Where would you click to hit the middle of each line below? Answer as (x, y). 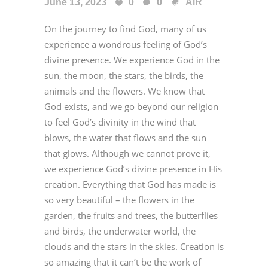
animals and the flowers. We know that (124, 91)
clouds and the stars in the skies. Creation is (134, 246)
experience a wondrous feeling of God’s (126, 44)
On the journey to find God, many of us (125, 28)
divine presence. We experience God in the (132, 60)
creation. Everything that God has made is (130, 184)
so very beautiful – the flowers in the (119, 200)
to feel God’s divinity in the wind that (120, 122)
